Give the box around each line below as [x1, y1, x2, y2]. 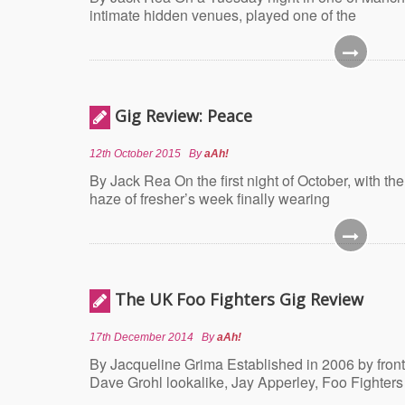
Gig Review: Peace [115, 105, 252, 127]
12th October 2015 [89, 147, 181, 160]
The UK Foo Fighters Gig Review [115, 288, 363, 310]
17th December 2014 [89, 331, 193, 344]
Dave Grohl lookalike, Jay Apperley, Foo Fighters [89, 372, 403, 392]
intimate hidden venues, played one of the [89, 5, 356, 25]
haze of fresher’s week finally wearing [89, 188, 330, 209]
